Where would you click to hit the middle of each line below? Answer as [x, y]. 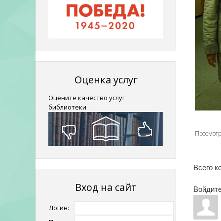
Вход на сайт [106, 187]
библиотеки [67, 107]
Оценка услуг [106, 79]
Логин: [59, 208]
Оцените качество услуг [87, 97]
